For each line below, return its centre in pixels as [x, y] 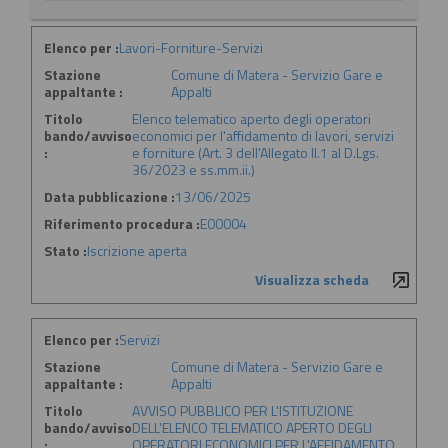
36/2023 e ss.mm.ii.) [193, 170]
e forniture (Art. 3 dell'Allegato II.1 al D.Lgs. [255, 153]
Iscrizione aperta [137, 251]
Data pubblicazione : [109, 197]
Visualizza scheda [312, 280]
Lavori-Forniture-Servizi [191, 48]
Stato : [65, 251]
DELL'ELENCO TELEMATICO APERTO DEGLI [252, 428]
